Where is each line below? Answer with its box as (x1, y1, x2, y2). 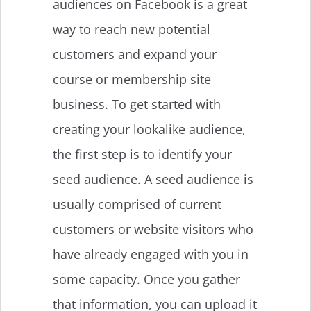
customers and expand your (53, 45, 217, 62)
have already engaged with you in (53, 245, 249, 262)
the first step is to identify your (53, 145, 232, 162)
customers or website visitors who (53, 220, 253, 237)
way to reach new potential (53, 20, 210, 37)
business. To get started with (53, 95, 221, 112)
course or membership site (53, 70, 211, 87)
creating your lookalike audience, (53, 120, 246, 137)
